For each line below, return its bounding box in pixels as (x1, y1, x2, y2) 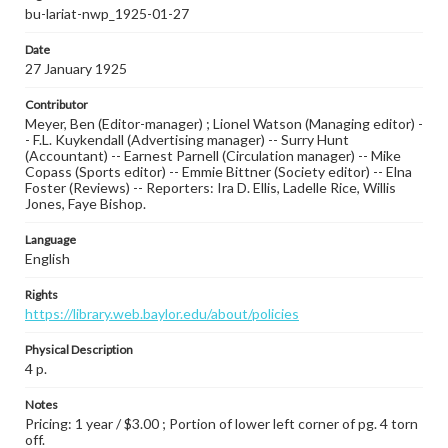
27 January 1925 (25, 60, 127, 77)
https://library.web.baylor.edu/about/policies (25, 305, 299, 322)
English (25, 250, 70, 267)
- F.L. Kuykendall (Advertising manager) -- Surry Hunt (25, 131, 349, 148)
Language (25, 232, 76, 247)
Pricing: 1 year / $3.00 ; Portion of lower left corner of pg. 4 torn (25, 415, 418, 432)
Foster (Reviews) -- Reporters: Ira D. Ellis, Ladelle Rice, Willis (25, 179, 396, 196)
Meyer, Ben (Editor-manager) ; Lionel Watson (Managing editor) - (25, 115, 423, 132)
